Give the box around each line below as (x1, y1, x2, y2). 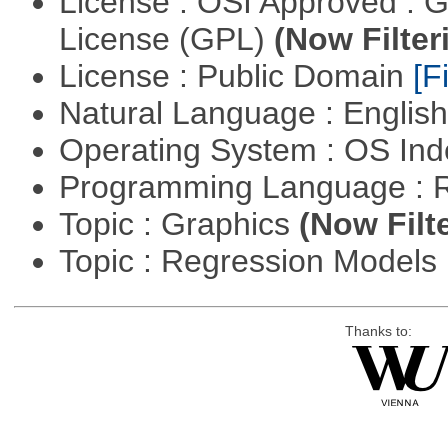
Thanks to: (344, 324, 412, 340)
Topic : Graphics (58, 206, 299, 243)
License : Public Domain (58, 58, 413, 95)
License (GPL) (58, 21, 274, 58)
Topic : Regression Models (58, 243, 446, 280)
